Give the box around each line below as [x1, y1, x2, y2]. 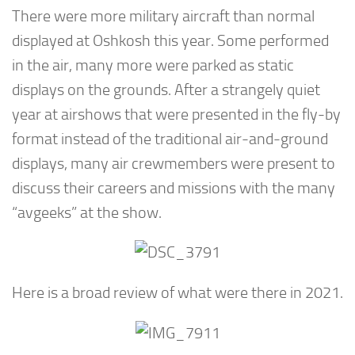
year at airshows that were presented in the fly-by [12, 105, 341, 124]
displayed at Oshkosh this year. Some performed [12, 31, 329, 50]
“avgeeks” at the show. [12, 203, 162, 222]
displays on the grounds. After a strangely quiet [12, 80, 320, 99]
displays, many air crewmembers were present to [12, 154, 335, 173]
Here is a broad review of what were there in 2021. [12, 283, 343, 302]
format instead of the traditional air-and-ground [12, 129, 328, 148]
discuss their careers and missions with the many [12, 178, 335, 197]
